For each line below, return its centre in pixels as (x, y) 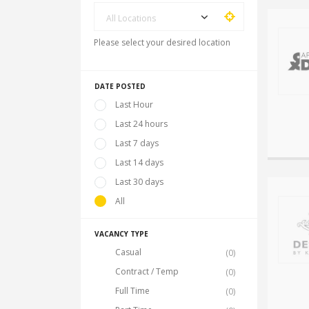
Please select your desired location (162, 42)
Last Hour (134, 104)
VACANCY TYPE (121, 234)
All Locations (131, 18)
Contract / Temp (147, 271)
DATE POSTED (120, 86)
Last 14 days (139, 162)
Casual (128, 252)
